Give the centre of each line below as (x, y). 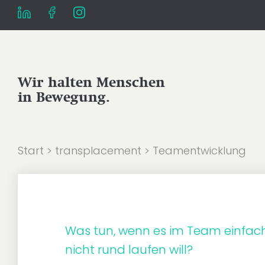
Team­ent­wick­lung (199, 151)
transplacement (98, 151)
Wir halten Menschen (91, 82)
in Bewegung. (64, 97)
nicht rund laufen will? (129, 250)
